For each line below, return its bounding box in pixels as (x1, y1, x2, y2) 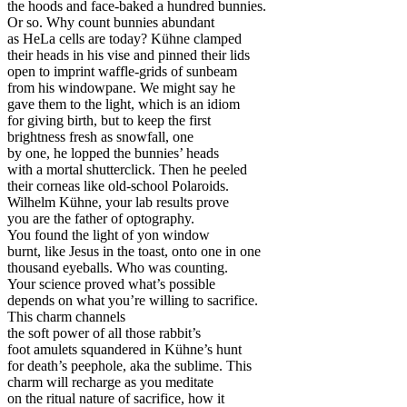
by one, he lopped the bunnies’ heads (7, 145, 219, 162)
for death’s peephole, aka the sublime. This (7, 358, 252, 374)
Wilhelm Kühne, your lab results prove (7, 194, 229, 211)
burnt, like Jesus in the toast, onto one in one (7, 243, 261, 260)
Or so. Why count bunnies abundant (7, 15, 214, 31)
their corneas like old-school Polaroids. (7, 178, 229, 194)
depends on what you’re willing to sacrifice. (7, 293, 258, 309)
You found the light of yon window (7, 227, 210, 243)
